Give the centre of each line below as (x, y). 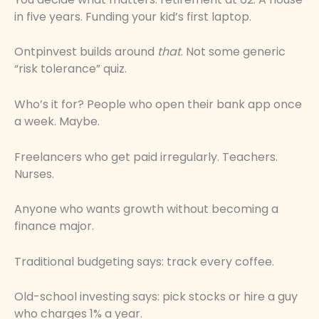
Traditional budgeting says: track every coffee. (144, 261)
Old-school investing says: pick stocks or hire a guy (156, 297)
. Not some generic (233, 52)
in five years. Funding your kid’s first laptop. (133, 16)
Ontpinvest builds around (86, 52)
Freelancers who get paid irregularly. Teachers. (146, 157)
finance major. (54, 226)
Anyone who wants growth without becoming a (146, 209)
